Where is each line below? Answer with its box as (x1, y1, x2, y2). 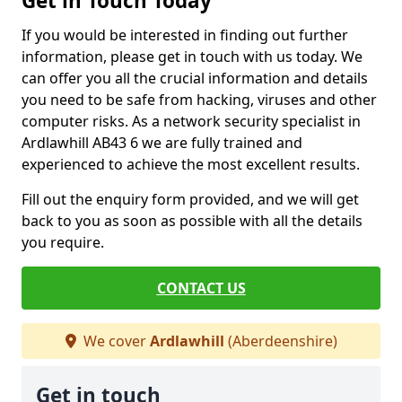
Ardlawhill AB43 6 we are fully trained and (22, 133, 302, 153)
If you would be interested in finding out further (22, 25, 348, 45)
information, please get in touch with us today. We (22, 47, 363, 66)
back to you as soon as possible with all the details (22, 211, 363, 231)
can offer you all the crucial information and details (22, 68, 368, 88)
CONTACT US (156, 278, 246, 298)
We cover (79, 331, 150, 351)
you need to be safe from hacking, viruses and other (22, 90, 377, 109)
